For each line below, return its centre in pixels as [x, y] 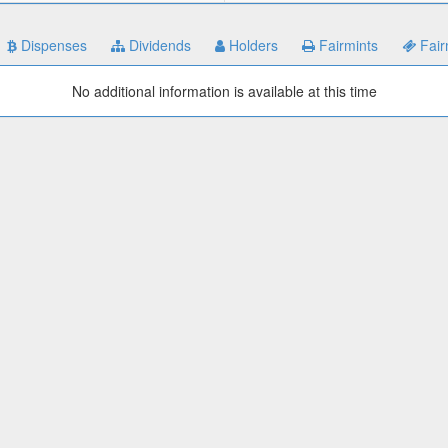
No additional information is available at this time [224, 91]
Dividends [158, 45]
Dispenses [52, 45]
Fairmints [346, 45]
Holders [251, 45]
